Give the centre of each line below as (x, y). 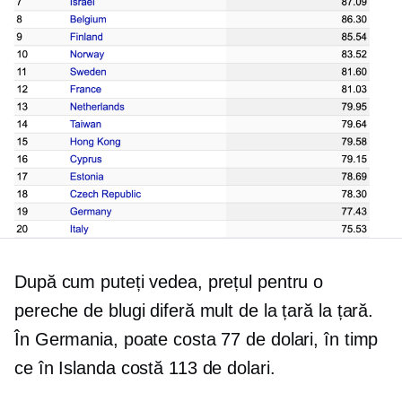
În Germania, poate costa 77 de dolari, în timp (197, 340)
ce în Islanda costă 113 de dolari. (145, 368)
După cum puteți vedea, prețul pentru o (169, 282)
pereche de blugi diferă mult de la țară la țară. (194, 311)
